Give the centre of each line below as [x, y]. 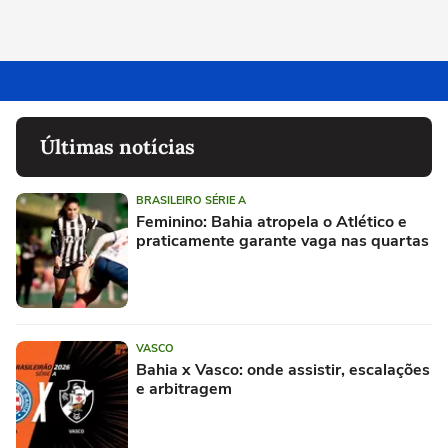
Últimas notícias [117, 147]
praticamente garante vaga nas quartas [282, 241]
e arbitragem [184, 389]
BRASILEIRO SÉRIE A [191, 201]
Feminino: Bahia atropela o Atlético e [271, 222]
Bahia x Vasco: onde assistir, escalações [283, 370]
